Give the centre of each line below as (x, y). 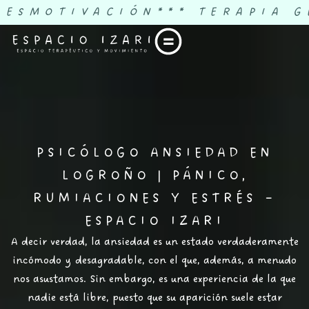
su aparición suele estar (222, 298)
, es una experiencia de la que (224, 279)
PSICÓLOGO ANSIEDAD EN (154, 153)
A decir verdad (48, 242)
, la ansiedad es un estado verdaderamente (191, 242)
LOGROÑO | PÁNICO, (154, 176)
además (222, 261)
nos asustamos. (51, 279)
